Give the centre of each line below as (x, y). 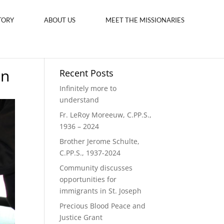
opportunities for (88, 179)
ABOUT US (60, 20)
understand (79, 100)
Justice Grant (81, 217)
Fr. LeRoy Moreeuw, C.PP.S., (106, 115)
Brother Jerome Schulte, (100, 141)
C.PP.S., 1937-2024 (90, 153)
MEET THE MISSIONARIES (145, 20)
